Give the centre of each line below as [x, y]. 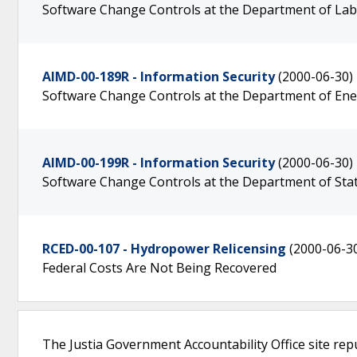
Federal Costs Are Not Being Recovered [159, 268]
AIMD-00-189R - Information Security [159, 76]
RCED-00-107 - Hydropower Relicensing [164, 249]
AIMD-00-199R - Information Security [159, 163]
